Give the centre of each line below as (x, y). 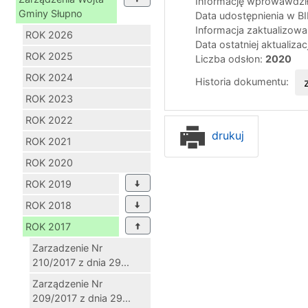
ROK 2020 (49, 162)
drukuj (226, 135)
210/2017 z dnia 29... (81, 262)
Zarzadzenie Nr (67, 247)
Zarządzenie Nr (67, 283)
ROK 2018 (48, 205)
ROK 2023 (49, 98)
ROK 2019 (48, 184)
